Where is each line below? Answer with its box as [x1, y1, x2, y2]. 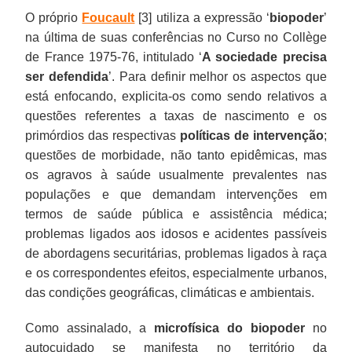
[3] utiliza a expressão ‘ [134, 10, 269, 24]
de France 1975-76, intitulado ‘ [25, 49, 203, 64]
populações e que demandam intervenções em [25, 187, 327, 201]
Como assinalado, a [25, 321, 154, 335]
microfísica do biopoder [154, 321, 305, 335]
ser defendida [25, 69, 109, 83]
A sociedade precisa [202, 49, 327, 64]
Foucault [82, 10, 135, 24]
